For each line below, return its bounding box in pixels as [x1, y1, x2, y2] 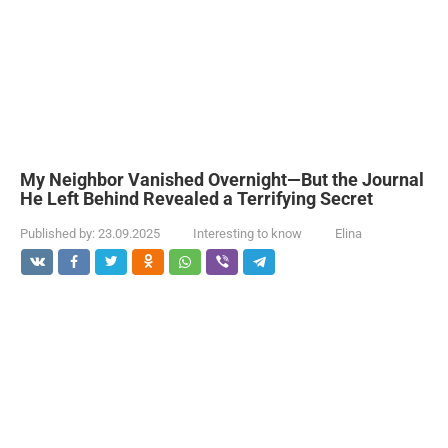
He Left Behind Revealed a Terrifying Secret [20, 188, 373, 209]
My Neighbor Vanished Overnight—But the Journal [20, 169, 424, 190]
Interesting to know [193, 226, 302, 241]
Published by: [20, 226, 95, 241]
